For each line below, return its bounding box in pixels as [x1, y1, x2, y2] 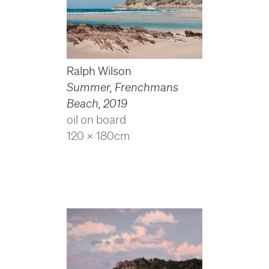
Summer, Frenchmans [66, 80, 178, 94]
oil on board [66, 113, 126, 127]
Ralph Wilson [66, 64, 131, 78]
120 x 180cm [66, 129, 130, 143]
